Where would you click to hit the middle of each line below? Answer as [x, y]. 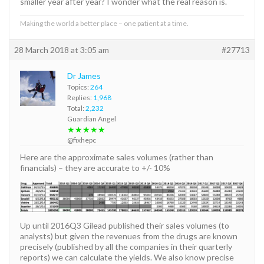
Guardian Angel [92, 118]
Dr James [84, 75]
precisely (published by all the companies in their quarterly [126, 246]
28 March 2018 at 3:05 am [62, 49]
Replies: [80, 97]
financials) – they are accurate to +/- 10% [95, 167]
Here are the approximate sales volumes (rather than [117, 157]
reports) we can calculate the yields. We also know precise [127, 257]
